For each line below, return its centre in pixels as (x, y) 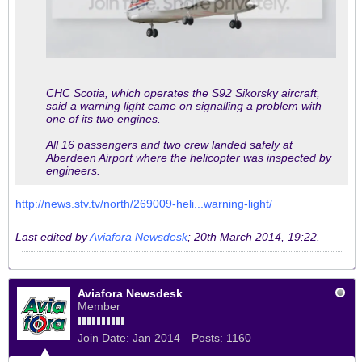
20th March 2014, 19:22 (255, 236)
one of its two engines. (103, 118)
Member (99, 306)
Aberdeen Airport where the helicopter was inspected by (189, 157)
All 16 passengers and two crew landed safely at (169, 144)
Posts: (207, 337)
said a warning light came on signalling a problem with (184, 105)
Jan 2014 (156, 337)
